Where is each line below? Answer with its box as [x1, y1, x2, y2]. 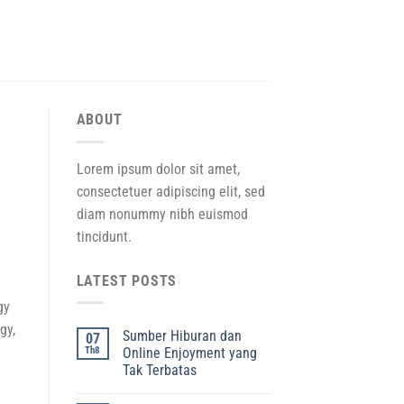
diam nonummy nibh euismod [76, 205, 248, 223]
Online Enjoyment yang [122, 344, 257, 363]
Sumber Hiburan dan [122, 327, 242, 345]
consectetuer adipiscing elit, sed [76, 182, 265, 200]
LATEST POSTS [76, 271, 178, 289]
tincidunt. [76, 227, 132, 245]
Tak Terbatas [122, 362, 197, 380]
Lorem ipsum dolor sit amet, [76, 160, 240, 178]
